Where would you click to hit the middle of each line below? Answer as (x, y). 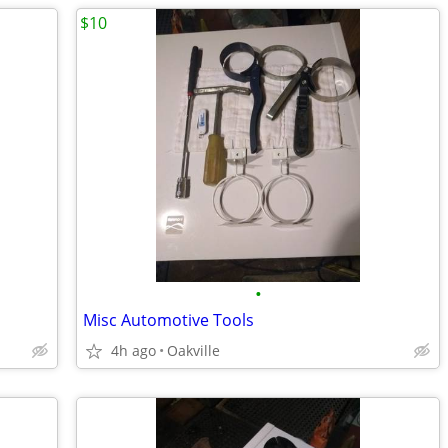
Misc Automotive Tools (168, 320)
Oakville (193, 350)
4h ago (133, 350)
